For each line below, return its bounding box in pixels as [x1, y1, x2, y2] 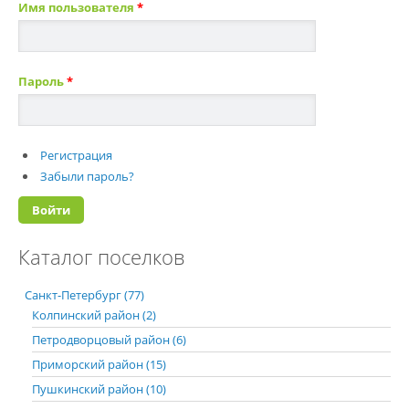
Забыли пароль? [40, 168, 134, 184]
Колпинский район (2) [32, 307, 156, 323]
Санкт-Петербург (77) [25, 287, 144, 303]
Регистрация [40, 147, 112, 163]
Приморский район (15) [32, 356, 166, 372]
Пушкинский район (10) [32, 381, 166, 397]
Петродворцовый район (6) [32, 331, 186, 348]
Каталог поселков [18, 243, 184, 270]
